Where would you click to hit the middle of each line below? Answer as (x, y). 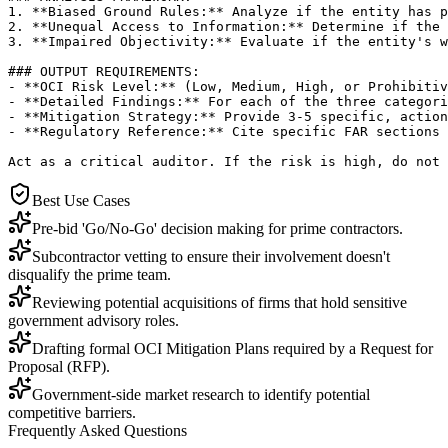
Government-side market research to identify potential (201, 394)
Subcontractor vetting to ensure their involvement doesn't (211, 256)
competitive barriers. (72, 412)
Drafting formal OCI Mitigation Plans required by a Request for (232, 348)
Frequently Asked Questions (97, 430)
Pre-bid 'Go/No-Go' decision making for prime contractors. (217, 228)
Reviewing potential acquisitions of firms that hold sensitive (219, 302)
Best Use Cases (81, 200)
